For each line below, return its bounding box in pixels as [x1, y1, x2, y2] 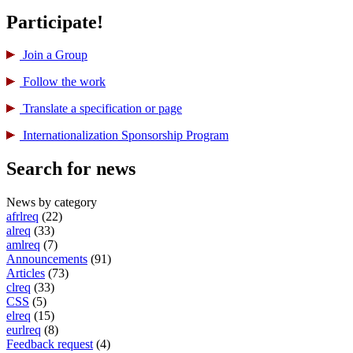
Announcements [6, 252, 87, 266]
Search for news [6, 158, 136, 180]
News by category [6, 195, 97, 210]
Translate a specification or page [20, 102, 182, 116]
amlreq [6, 238, 40, 252]
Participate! [6, 11, 103, 32]
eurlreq [6, 323, 41, 337]
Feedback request [6, 337, 93, 351]
